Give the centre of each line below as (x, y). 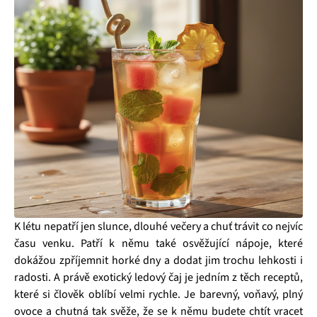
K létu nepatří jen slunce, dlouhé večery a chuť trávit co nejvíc (158, 227)
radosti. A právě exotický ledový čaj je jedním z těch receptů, (158, 278)
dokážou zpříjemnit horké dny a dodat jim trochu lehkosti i (158, 261)
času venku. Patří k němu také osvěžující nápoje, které (158, 244)
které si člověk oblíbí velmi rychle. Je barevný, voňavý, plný (158, 295)
